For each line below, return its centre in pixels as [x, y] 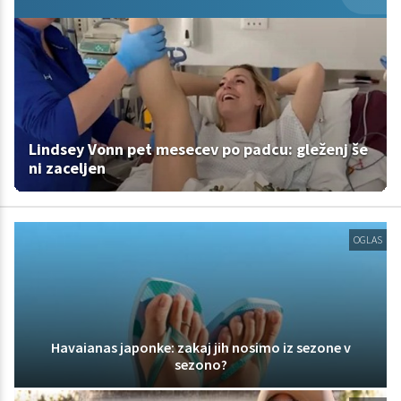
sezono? [200, 365]
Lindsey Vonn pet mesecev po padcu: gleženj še [198, 149]
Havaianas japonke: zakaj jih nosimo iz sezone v [200, 348]
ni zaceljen [67, 168]
